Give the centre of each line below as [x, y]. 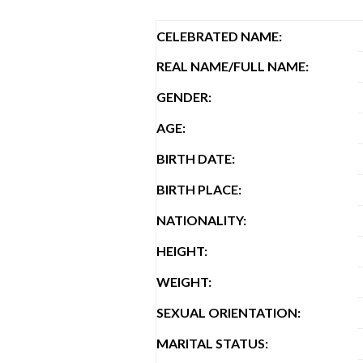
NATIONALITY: [201, 220]
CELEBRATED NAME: [219, 36]
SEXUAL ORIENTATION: [228, 312]
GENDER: [184, 96]
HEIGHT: [182, 250]
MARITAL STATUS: [212, 343]
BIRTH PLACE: [199, 189]
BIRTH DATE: [196, 158]
